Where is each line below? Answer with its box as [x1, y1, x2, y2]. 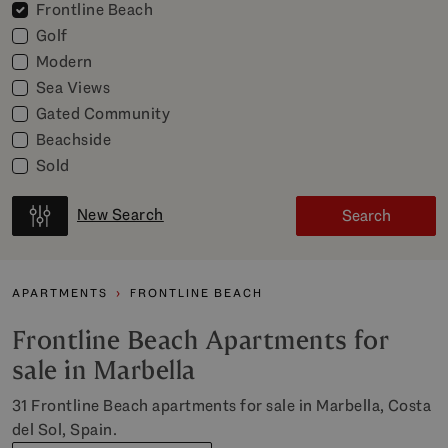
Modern [36, 51, 93, 72]
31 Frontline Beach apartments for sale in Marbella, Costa [12, 395, 432, 416]
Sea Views [36, 77, 111, 98]
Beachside [36, 129, 112, 150]
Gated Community [36, 103, 171, 124]
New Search [77, 204, 164, 225]
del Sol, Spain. [12, 419, 118, 440]
